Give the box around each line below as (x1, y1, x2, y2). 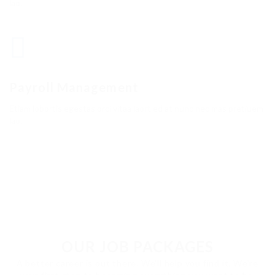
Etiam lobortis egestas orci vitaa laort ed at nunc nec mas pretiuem (9, 103, 263, 114)
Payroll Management (9, 80, 139, 95)
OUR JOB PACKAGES (61, 238, 214, 256)
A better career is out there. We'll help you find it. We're (16, 258, 259, 269)
